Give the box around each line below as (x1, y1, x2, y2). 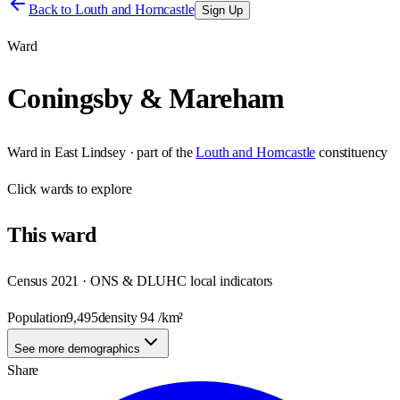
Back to (29, 2, 75, 17)
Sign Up (201, 4, 243, 17)
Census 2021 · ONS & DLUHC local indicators (7, 272, 273, 288)
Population (7, 309, 67, 325)
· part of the (125, 144, 193, 160)
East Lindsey (54, 144, 126, 160)
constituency (319, 144, 388, 160)
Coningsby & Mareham (7, 82, 285, 115)
